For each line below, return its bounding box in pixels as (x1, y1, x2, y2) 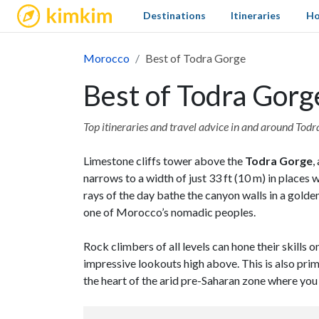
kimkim (16, 3, 63, 20)
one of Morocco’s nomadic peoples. (83, 205, 258, 219)
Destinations (143, 9, 206, 21)
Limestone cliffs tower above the (83, 154, 245, 167)
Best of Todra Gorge (145, 51, 246, 65)
